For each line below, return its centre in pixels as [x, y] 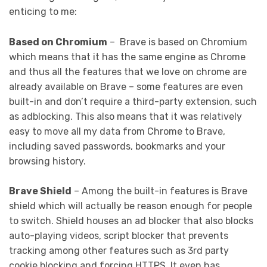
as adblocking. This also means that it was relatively [125, 116]
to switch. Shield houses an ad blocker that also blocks [131, 221]
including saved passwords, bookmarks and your [117, 146]
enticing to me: [43, 12]
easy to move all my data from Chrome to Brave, [117, 131]
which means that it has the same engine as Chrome [127, 57]
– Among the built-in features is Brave [159, 191]
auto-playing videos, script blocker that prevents [119, 236]
